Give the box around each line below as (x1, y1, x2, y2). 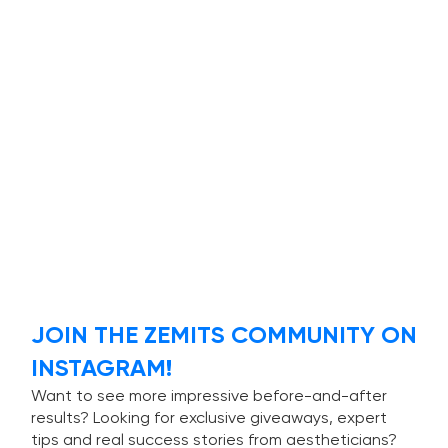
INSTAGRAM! (31, 356, 172, 381)
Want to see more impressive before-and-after (31, 388, 387, 405)
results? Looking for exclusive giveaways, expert (31, 410, 387, 427)
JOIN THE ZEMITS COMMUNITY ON (31, 323, 417, 348)
